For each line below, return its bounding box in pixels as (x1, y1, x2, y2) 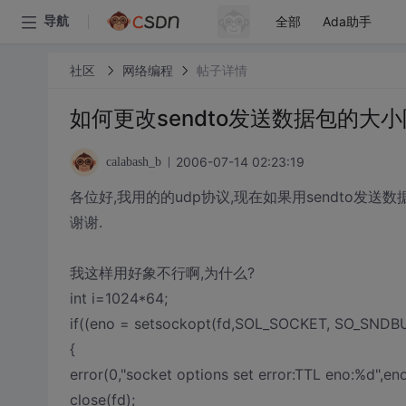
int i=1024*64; (69, 289, 168, 307)
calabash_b (105, 155, 161, 169)
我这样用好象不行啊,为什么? (69, 264, 255, 282)
